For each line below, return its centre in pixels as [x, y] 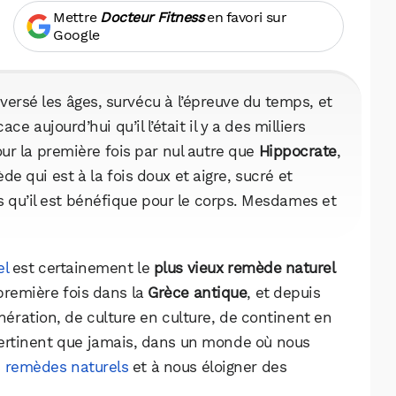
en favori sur [245, 17]
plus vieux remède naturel [244, 268]
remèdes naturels [67, 367]
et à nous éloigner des [208, 367]
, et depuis [284, 293]
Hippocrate [297, 151]
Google [76, 35]
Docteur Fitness [152, 17]
